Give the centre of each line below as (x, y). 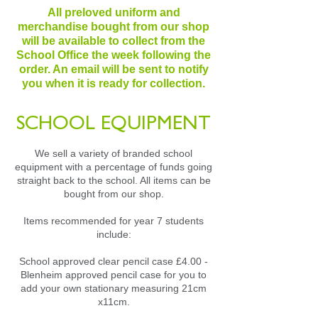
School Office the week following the (114, 55)
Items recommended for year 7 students (114, 220)
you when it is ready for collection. (114, 83)
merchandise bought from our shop (114, 26)
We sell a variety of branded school (114, 153)
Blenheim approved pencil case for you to (114, 274)
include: (114, 234)
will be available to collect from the (114, 40)
